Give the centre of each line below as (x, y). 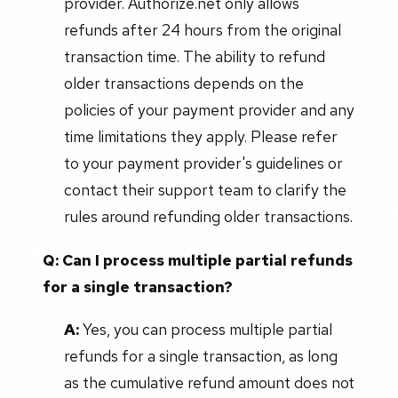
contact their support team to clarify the (205, 189)
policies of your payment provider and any (209, 109)
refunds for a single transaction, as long (200, 355)
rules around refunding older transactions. (208, 216)
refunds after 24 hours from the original (202, 29)
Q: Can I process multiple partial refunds (198, 259)
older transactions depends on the (183, 83)
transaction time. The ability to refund (194, 56)
